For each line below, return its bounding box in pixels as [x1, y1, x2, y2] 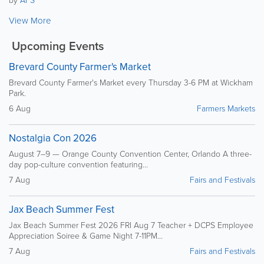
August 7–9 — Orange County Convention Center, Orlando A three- [9, 147, 252, 159]
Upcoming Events [9, 37, 104, 54]
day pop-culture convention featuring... [9, 158, 148, 170]
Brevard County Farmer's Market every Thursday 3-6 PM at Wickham [9, 76, 253, 88]
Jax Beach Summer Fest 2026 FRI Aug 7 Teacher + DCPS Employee [9, 219, 253, 230]
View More [9, 14, 51, 27]
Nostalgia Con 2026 [9, 130, 97, 146]
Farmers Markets [197, 102, 255, 114]
